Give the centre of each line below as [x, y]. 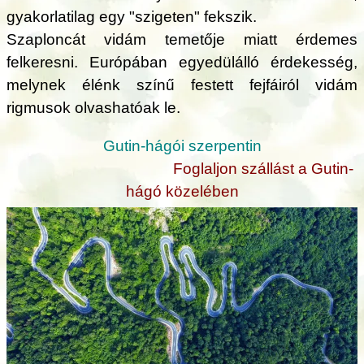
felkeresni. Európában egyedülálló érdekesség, [182, 62]
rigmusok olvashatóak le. [93, 107]
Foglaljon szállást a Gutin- [263, 168]
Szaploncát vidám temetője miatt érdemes [182, 39]
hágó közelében [182, 191]
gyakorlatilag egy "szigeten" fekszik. [132, 16]
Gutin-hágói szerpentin [182, 145]
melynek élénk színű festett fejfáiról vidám [182, 84]
